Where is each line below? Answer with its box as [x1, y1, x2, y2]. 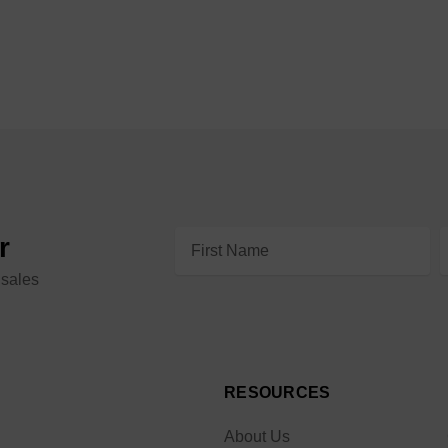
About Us [224, 428, 290, 445]
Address [164, 254, 230, 271]
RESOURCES [224, 384, 331, 401]
